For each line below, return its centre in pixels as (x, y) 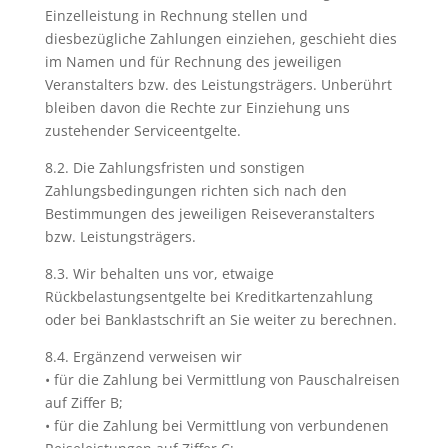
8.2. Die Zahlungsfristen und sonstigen (174, 167)
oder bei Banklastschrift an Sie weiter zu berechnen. (220, 319)
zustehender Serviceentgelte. (142, 130)
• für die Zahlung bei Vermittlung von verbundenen (216, 425)
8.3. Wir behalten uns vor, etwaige (159, 273)
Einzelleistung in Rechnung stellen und (176, 15)
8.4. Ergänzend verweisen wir (143, 356)
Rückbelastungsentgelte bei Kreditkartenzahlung (208, 296)
